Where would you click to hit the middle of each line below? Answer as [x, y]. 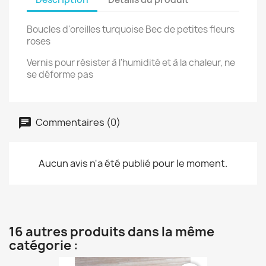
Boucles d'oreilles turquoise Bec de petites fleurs [131, 29]
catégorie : [44, 246]
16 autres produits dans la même [112, 232]
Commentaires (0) [77, 122]
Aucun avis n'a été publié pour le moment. [133, 163]
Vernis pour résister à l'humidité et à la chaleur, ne [131, 63]
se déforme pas [60, 75]
